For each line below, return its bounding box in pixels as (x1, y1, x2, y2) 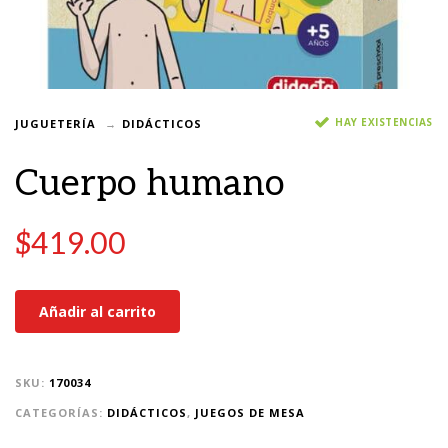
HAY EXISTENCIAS (335, 114, 433, 129)
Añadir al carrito (39, 302, 156, 322)
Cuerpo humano (15, 162, 285, 207)
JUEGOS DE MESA (195, 405, 305, 421)
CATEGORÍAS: (15, 405, 107, 421)
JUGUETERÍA (15, 115, 96, 131)
